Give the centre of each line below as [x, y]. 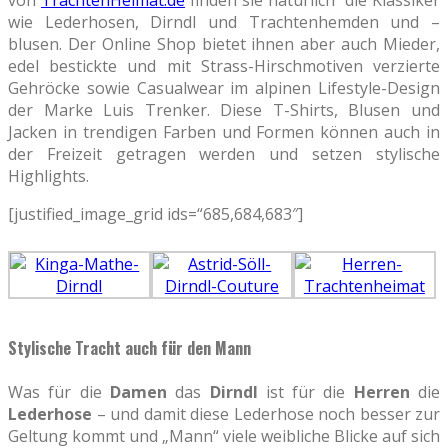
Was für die [59, 392]
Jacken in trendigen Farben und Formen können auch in [224, 131]
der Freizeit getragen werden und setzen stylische [224, 153]
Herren [381, 392]
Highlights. [48, 175]
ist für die [305, 392]
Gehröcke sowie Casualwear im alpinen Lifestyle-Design [224, 87]
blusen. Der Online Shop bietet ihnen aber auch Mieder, [224, 43]
